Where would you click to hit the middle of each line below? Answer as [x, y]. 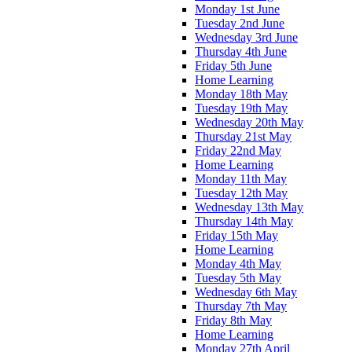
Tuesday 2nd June [240, 23]
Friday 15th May [236, 235]
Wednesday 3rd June [246, 37]
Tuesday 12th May [241, 192]
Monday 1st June [237, 9]
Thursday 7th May [241, 306]
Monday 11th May [241, 178]
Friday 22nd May [238, 150]
